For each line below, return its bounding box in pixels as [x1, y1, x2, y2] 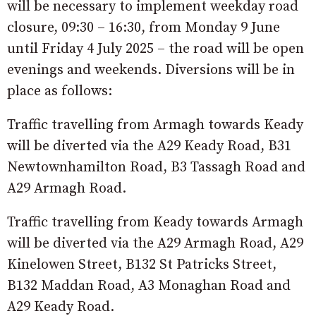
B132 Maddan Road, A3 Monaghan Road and [7, 276, 291, 295]
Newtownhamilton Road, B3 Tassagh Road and [7, 158, 305, 176]
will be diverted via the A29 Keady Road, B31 [7, 137, 291, 155]
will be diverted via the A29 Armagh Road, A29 [7, 234, 303, 253]
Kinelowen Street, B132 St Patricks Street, [7, 255, 276, 274]
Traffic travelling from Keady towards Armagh [7, 213, 303, 231]
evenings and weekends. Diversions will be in [7, 61, 295, 79]
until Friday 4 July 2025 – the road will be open [7, 39, 304, 58]
